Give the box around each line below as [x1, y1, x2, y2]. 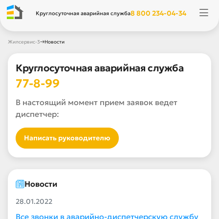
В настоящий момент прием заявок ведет [16, 97, 177, 107]
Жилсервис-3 [8, 39, 40, 45]
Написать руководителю [24, 133, 110, 142]
